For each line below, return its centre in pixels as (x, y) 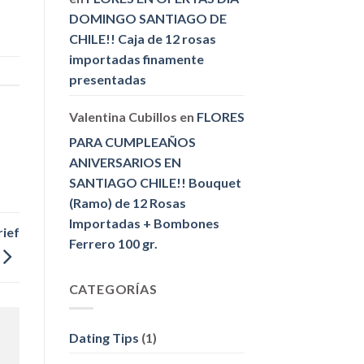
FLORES (220, 116)
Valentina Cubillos (123, 116)
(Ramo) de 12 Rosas (127, 202)
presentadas (107, 79)
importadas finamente (136, 58)
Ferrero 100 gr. (113, 243)
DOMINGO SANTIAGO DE (147, 18)
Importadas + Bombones (144, 223)
